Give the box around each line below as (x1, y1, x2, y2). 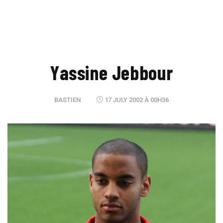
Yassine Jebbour (50, 60, 173, 84)
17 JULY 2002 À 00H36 (103, 96, 169, 104)
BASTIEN (54, 96, 81, 104)
